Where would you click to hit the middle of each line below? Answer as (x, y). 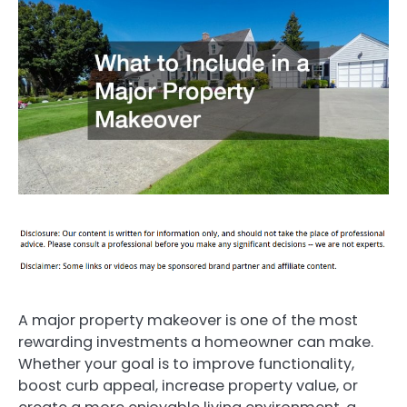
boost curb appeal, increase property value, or (188, 386)
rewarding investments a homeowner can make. (196, 342)
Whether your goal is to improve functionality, (186, 364)
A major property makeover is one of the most (188, 321)
